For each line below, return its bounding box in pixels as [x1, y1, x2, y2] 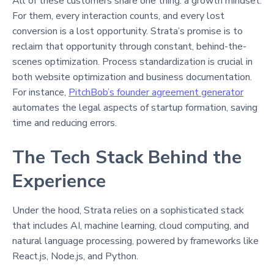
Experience [12, 168, 106, 194]
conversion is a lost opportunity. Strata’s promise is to [12, 24, 243, 38]
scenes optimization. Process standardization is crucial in [12, 54, 253, 68]
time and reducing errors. [12, 116, 117, 130]
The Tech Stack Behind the [12, 144, 242, 170]
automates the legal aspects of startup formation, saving [12, 100, 257, 114]
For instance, [12, 85, 68, 99]
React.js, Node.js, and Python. [12, 249, 138, 263]
